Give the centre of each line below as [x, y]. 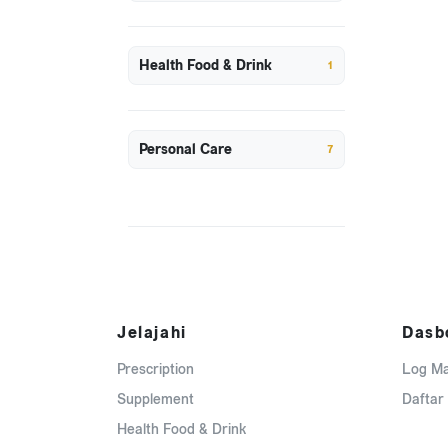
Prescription [155, 369]
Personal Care [185, 149]
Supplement [155, 399]
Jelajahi [152, 332]
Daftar [423, 399]
